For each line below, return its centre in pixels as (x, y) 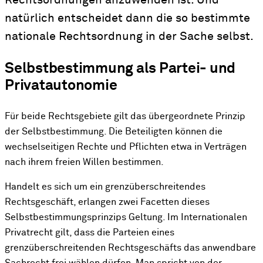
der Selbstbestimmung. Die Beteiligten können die (114, 131)
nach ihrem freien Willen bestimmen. (86, 162)
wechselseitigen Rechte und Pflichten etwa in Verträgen (126, 147)
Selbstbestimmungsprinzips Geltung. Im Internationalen (126, 218)
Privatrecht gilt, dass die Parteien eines (90, 233)
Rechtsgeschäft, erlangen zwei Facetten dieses (107, 203)
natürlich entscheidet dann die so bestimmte (127, 18)
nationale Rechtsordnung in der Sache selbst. (129, 37)
